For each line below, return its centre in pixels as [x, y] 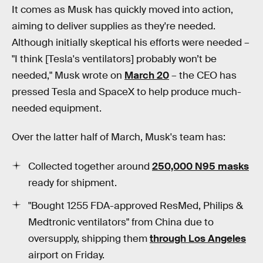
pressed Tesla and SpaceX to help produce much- [127, 92]
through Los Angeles [198, 238]
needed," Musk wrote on [68, 75]
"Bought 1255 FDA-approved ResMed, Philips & [136, 205]
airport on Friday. [66, 255]
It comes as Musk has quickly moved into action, [122, 9]
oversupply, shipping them [89, 238]
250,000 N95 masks [200, 166]
